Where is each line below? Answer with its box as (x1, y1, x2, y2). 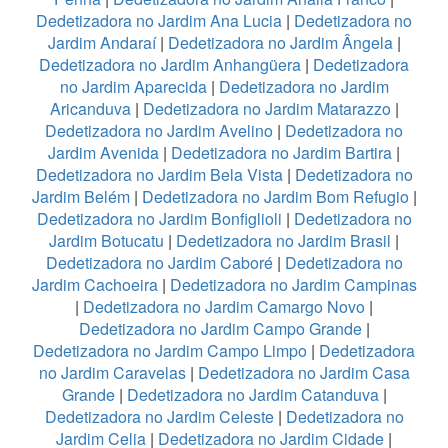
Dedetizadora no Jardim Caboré (45, 250, 273, 274)
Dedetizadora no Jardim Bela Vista (35, 162, 283, 186)
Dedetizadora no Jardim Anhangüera (39, 52, 301, 76)
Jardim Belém (31, 184, 130, 208)
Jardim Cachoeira (31, 272, 158, 296)
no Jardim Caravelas (38, 360, 186, 384)
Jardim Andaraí (47, 30, 156, 54)
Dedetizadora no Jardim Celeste (44, 404, 274, 428)
